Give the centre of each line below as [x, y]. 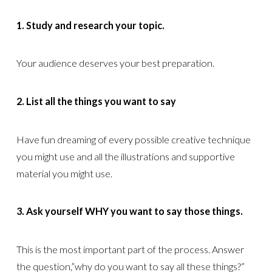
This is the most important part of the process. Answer [130, 249]
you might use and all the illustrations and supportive [125, 156]
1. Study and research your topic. [90, 25]
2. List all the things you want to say [96, 101]
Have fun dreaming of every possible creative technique [133, 139]
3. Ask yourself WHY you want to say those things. [129, 211]
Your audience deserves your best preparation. [115, 63]
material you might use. [64, 173]
